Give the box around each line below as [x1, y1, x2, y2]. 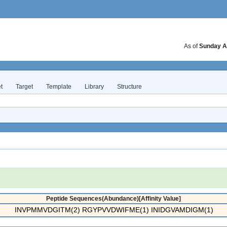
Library [85, 83, 104, 90]
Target [16, 83, 33, 90]
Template [46, 83, 71, 90]
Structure [117, 83, 142, 90]
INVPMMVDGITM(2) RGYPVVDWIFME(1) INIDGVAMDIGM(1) [14, 206, 213, 214]
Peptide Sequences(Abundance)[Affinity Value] [46, 195, 181, 202]
